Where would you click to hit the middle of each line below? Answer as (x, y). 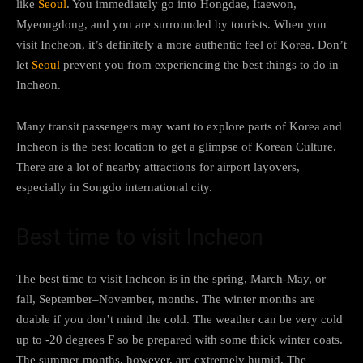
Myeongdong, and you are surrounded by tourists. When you (171, 24)
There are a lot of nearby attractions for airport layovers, (158, 167)
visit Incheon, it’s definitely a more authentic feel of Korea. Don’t (181, 44)
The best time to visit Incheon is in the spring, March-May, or (171, 278)
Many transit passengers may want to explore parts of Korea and (179, 126)
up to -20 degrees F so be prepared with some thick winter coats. (179, 339)
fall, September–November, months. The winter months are (166, 299)
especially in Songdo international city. (114, 187)
